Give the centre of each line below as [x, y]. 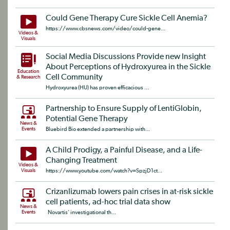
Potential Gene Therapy [87, 119]
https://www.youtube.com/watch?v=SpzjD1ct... [104, 171]
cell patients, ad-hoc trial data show [108, 203]
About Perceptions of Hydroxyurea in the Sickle [128, 68]
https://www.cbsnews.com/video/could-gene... [106, 29]
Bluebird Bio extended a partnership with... [98, 129]
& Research [28, 77]
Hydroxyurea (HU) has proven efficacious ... [97, 88]
